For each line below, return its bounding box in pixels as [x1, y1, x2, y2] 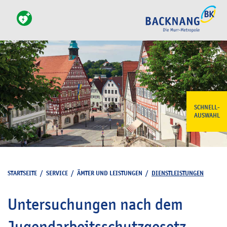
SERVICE [46, 169, 68, 177]
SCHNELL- [194, 103, 220, 111]
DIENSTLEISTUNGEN [152, 169, 204, 177]
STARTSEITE [8, 169, 37, 177]
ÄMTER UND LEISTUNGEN [77, 169, 142, 177]
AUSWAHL [194, 111, 220, 120]
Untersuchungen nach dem [8, 195, 183, 214]
